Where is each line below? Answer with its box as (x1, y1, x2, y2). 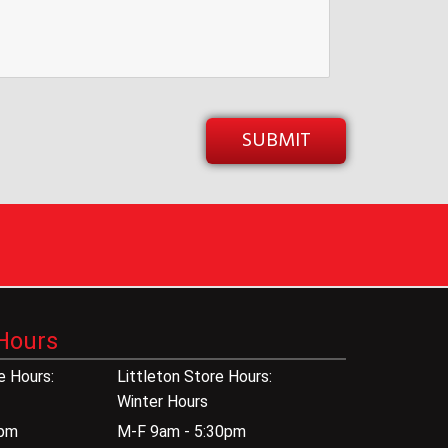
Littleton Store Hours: (117, 367, 273, 387)
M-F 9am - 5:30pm (117, 422, 247, 442)
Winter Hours (117, 392, 209, 412)
